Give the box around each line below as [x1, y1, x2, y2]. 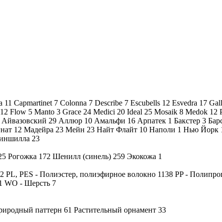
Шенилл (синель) [53, 152, 113, 161]
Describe [95, 98, 124, 107]
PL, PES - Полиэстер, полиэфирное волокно [6, 169, 158, 178]
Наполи [149, 125, 177, 134]
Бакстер [174, 116, 202, 125]
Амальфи [94, 116, 127, 125]
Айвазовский [1, 116, 49, 125]
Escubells [130, 98, 162, 107]
